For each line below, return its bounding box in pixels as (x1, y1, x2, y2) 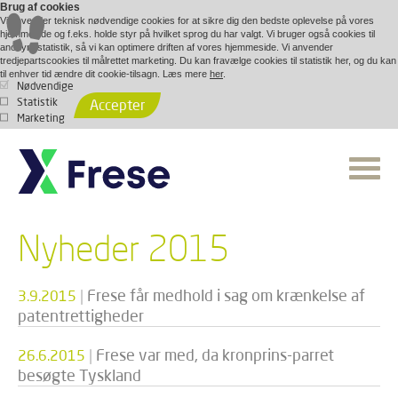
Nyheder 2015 (18, 227, 229, 269)
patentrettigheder (18, 306, 144, 325)
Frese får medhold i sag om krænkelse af (87, 285, 365, 305)
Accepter (90, 96, 145, 113)
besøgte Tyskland (18, 365, 141, 385)
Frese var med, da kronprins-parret (96, 345, 334, 364)
